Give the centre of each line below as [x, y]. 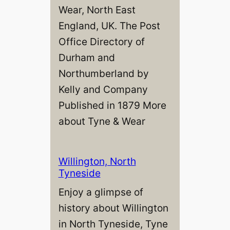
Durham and [87, 57]
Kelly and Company [103, 89]
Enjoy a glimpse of [101, 192]
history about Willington [113, 208]
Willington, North [97, 161]
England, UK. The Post [109, 25]
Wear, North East [97, 9]
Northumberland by [103, 73]
